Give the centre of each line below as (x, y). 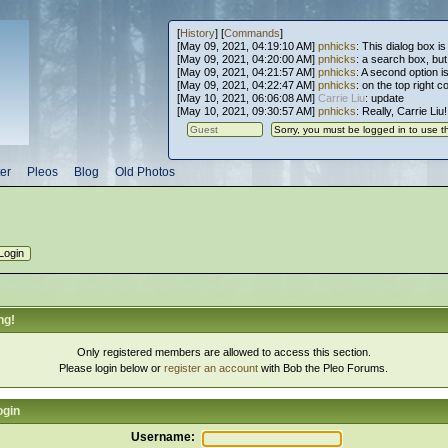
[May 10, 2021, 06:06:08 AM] (245, 98)
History (197, 33)
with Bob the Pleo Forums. (323, 368)
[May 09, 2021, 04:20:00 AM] (245, 59)
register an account (211, 368)
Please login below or (112, 368)
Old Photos (145, 172)
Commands (251, 33)
